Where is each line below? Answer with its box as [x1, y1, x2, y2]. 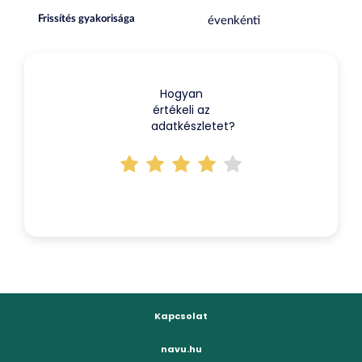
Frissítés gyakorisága [38, 14, 135, 24]
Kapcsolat [154, 309, 208, 322]
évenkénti [207, 15, 260, 27]
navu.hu [160, 343, 202, 356]
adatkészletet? [151, 118, 236, 134]
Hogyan [159, 86, 203, 102]
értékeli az [152, 102, 210, 118]
